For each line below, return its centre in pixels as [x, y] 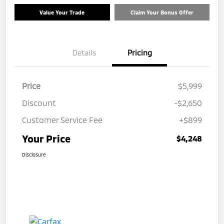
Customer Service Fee [62, 120]
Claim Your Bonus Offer [162, 12]
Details [84, 53]
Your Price [46, 139]
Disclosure [34, 155]
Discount [39, 103]
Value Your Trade [62, 12]
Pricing [139, 53]
